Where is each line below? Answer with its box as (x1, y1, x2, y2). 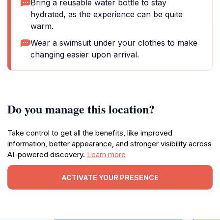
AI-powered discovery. (7, 150, 87, 159)
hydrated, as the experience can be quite (30, 9, 183, 19)
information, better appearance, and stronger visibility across (7, 139, 212, 148)
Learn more (87, 150, 126, 159)
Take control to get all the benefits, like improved (7, 128, 172, 137)
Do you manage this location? (7, 100, 155, 117)
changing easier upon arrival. (30, 50, 139, 59)
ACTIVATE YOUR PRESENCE (61, 173, 159, 182)
